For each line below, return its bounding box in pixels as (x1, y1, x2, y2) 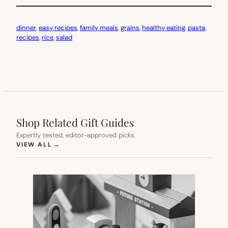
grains (121, 23, 139, 32)
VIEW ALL (16, 140, 52, 149)
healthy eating (142, 23, 185, 32)
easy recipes (39, 23, 77, 32)
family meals (80, 23, 118, 32)
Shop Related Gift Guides (16, 115, 134, 129)
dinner (16, 23, 36, 32)
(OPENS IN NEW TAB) (60, 139, 138, 148)
